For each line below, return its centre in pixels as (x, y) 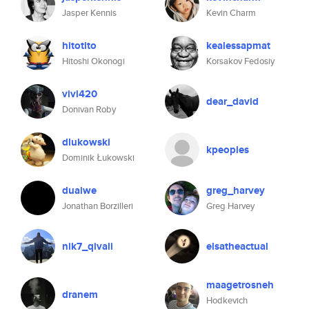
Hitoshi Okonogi (93, 61)
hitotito (79, 46)
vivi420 (80, 94)
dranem (80, 295)
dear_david (232, 101)
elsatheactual (237, 246)
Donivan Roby (89, 109)
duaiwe (79, 190)
